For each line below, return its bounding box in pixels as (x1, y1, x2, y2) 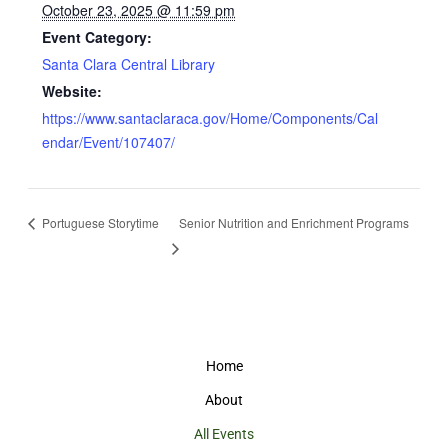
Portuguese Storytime (38, 213, 159, 231)
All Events (194, 425, 254, 442)
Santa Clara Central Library (42, 54, 216, 75)
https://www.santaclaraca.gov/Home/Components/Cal (42, 108, 379, 129)
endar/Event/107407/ (42, 132, 176, 153)
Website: (42, 81, 103, 102)
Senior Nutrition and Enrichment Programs (179, 213, 410, 231)
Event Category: (42, 27, 153, 48)
